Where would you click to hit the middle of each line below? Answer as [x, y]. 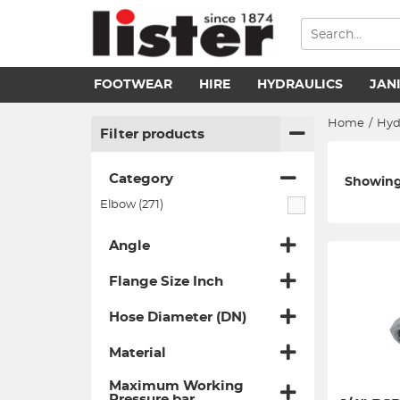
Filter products [152, 134]
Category [141, 179]
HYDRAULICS [300, 85]
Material [137, 353]
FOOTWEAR [133, 85]
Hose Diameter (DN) [178, 317]
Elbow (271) [132, 205]
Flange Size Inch [166, 281]
